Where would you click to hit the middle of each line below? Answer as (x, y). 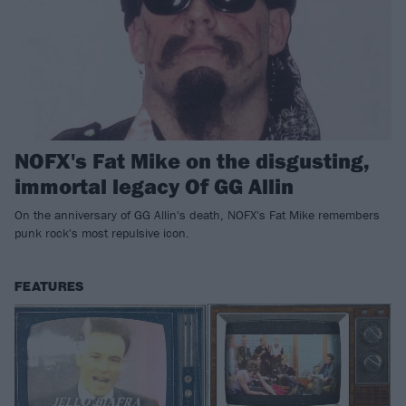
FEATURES (49, 287)
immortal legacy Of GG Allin (154, 186)
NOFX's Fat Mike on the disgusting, (192, 161)
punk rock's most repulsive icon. (102, 233)
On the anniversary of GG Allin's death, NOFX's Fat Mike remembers (197, 215)
